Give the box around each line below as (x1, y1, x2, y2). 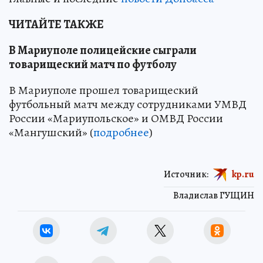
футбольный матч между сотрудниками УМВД (9, 96, 247, 112)
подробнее (93, 124, 149, 140)
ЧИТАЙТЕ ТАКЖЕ (9, 16, 104, 32)
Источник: (164, 167, 208, 181)
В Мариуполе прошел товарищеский (9, 82, 198, 98)
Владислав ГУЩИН (173, 188, 254, 202)
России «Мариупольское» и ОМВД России (9, 110, 223, 126)
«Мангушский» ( (9, 124, 93, 140)
